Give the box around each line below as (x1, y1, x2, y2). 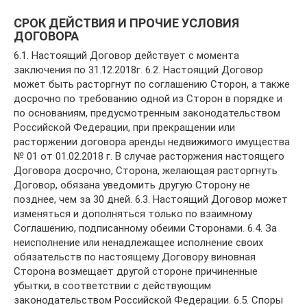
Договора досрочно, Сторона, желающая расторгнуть (14, 164, 278, 177)
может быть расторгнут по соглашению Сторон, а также (14, 78, 290, 90)
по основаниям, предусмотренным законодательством (14, 107, 280, 119)
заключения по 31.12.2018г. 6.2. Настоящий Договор (14, 64, 263, 76)
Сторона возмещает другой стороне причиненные (14, 265, 258, 278)
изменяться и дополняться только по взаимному (14, 208, 252, 220)
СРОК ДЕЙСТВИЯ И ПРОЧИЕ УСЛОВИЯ (14, 16, 239, 30)
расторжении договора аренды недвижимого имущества (14, 136, 290, 148)
